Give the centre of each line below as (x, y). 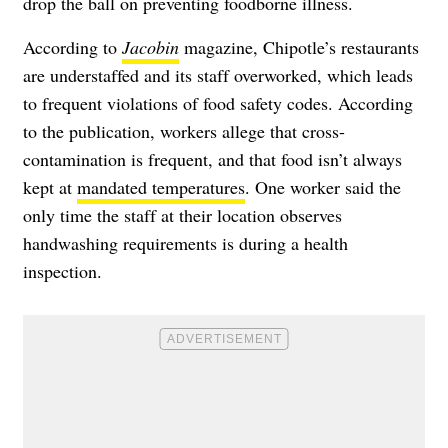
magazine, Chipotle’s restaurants (299, 47)
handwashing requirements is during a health (185, 243)
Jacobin (150, 47)
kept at (50, 187)
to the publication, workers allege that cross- (184, 131)
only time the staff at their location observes (182, 215)
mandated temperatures (161, 187)
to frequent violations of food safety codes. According (218, 103)
